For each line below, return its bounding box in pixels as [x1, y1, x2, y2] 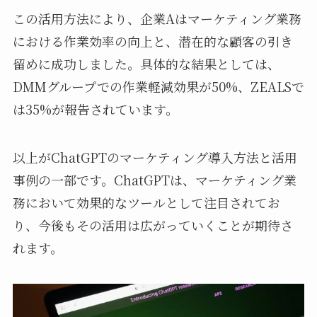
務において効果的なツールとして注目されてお [12, 192, 280, 212]
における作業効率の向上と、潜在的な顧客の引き [12, 31, 293, 50]
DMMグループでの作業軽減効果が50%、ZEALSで [12, 76, 304, 96]
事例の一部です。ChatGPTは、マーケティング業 [12, 170, 296, 189]
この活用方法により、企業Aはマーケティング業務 [12, 8, 301, 28]
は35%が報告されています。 [12, 99, 178, 118]
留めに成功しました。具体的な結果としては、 [12, 54, 280, 73]
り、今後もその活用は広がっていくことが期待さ [12, 215, 293, 234]
